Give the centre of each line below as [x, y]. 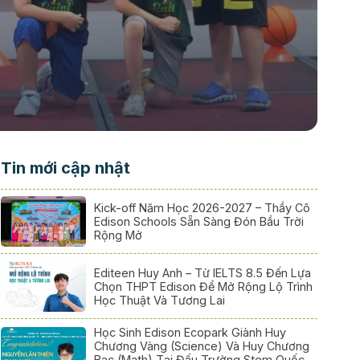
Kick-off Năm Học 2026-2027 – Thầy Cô [202, 208]
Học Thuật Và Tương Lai [160, 300]
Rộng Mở [119, 235]
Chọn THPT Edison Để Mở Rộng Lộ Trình [204, 286]
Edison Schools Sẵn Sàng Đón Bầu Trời [199, 222]
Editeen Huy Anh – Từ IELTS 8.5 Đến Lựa [203, 272]
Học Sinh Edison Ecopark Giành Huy [190, 332]
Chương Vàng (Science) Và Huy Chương [202, 346]
